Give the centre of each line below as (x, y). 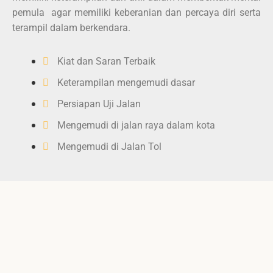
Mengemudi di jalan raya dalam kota (136, 125)
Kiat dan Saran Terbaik (106, 61)
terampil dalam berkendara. (71, 27)
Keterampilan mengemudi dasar (126, 82)
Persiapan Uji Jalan (99, 104)
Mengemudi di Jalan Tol (109, 146)
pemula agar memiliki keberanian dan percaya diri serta (136, 12)
